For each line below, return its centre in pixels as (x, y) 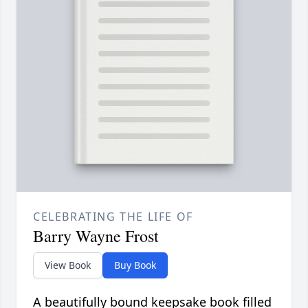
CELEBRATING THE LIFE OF (113, 217)
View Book (68, 265)
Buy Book (135, 265)
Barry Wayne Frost (96, 236)
